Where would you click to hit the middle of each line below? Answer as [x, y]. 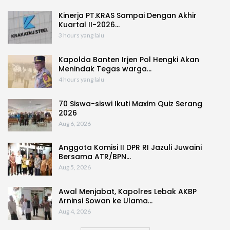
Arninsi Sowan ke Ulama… [106, 200]
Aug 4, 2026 [75, 211]
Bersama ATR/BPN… [95, 157]
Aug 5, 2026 [75, 167]
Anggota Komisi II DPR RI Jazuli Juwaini [130, 148]
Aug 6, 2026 [75, 123]
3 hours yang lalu [81, 35]
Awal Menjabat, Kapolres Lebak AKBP [128, 191]
